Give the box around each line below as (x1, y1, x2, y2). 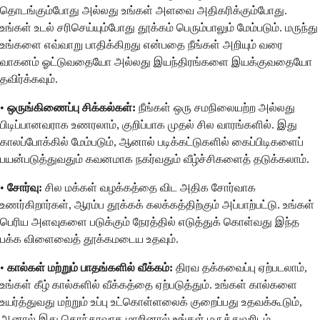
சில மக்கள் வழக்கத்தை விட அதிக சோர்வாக (42, 181, 256, 194)
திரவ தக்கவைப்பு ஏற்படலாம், (173, 261, 307, 274)
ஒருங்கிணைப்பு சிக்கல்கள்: (7, 101, 136, 114)
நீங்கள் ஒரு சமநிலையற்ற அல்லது (136, 101, 295, 114)
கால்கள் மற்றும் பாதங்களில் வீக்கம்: (7, 261, 173, 274)
